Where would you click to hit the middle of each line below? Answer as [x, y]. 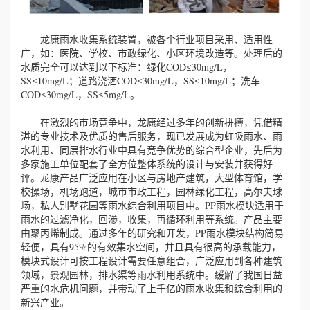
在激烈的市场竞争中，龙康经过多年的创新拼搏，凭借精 [152, 122]
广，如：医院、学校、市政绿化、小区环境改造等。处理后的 [152, 53]
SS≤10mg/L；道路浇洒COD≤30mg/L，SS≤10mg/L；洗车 [140, 80]
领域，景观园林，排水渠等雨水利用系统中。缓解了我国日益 [152, 274]
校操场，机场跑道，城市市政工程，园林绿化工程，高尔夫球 [152, 191]
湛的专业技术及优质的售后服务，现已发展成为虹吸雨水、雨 [152, 136]
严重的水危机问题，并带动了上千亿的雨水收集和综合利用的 [152, 288]
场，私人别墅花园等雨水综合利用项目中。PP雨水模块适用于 [152, 205]
